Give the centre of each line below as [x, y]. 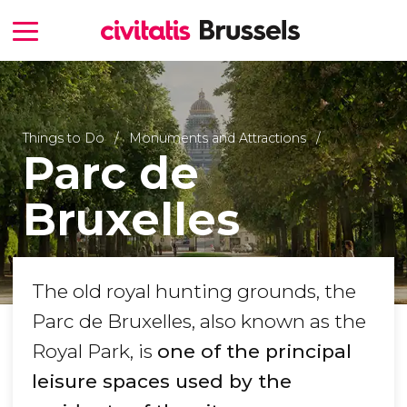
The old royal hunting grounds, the [194, 292]
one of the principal [254, 352]
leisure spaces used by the [162, 382]
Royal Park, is [94, 352]
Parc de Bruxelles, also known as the [199, 322]
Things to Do [63, 138]
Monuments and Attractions [217, 138]
